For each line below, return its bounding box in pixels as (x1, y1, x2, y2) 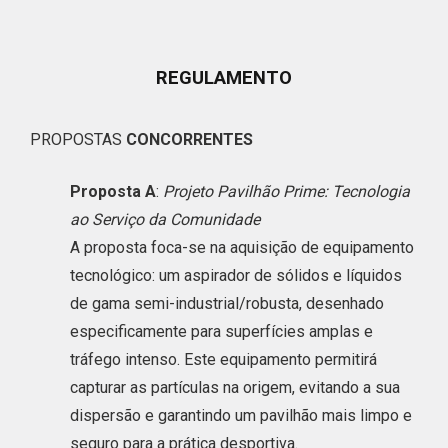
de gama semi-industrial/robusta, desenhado (70, 293, 384, 313)
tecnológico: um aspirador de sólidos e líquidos (70, 265, 402, 285)
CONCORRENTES (122, 130, 253, 150)
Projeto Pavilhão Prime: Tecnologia (163, 181, 410, 201)
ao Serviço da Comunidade (70, 209, 260, 229)
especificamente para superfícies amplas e (70, 321, 373, 341)
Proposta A (70, 181, 156, 201)
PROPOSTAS (30, 130, 122, 150)
